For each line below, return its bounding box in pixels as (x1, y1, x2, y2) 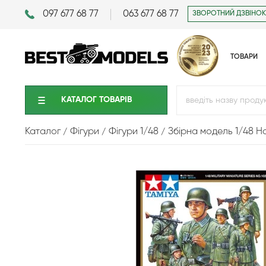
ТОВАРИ (230, 53, 258, 61)
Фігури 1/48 (109, 127, 159, 137)
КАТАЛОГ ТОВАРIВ (61, 96, 132, 104)
